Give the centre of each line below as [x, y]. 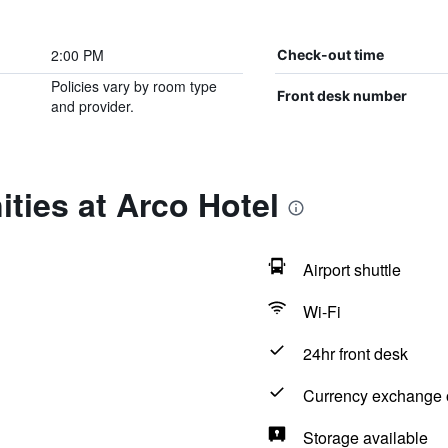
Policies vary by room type [133, 86]
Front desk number [341, 95]
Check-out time [330, 54]
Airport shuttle [351, 269]
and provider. [92, 106]
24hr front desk [355, 353]
